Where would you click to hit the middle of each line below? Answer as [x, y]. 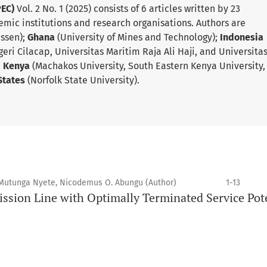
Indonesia [242, 37]
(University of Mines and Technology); [139, 37]
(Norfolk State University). [83, 80]
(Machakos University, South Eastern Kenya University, [149, 66]
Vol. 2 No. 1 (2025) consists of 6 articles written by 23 [127, 9]
